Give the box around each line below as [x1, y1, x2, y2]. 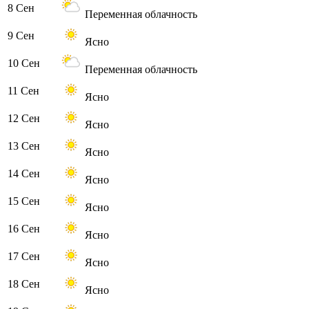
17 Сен [8, 250, 40, 263]
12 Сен [8, 112, 40, 125]
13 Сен [8, 140, 40, 152]
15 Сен [8, 195, 40, 208]
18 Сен [8, 278, 40, 290]
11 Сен [8, 85, 39, 97]
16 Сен [8, 223, 40, 235]
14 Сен [8, 168, 40, 180]
